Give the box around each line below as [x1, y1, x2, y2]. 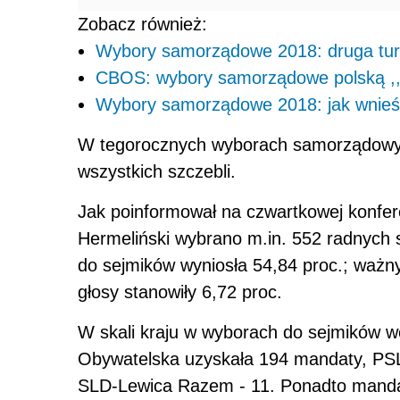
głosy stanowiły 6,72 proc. [78, 282, 282, 303]
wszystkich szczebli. [78, 162, 236, 182]
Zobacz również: [78, 14, 207, 35]
